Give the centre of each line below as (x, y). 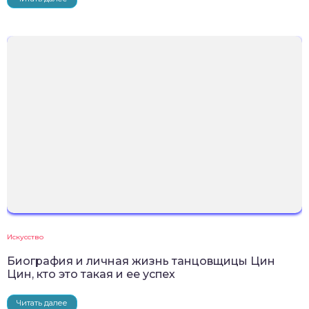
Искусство (25, 237)
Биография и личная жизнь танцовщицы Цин (141, 261)
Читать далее (42, 302)
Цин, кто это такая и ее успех (91, 274)
